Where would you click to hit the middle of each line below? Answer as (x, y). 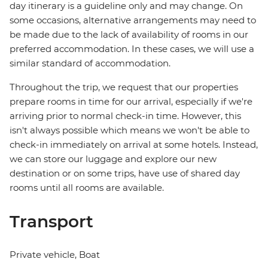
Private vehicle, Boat (55, 255)
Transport (51, 222)
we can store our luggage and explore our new (113, 159)
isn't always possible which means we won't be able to (130, 130)
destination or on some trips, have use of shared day (125, 173)
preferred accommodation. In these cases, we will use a (132, 49)
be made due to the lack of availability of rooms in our (129, 35)
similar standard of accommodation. (90, 63)
